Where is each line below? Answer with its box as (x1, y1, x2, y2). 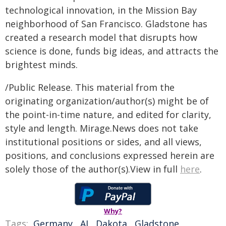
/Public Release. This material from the (5, 81, 175, 93)
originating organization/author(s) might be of (5, 95, 209, 107)
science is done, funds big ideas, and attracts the (5, 45, 218, 57)
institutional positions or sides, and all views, (5, 136, 202, 148)
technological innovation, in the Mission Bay (5, 4, 197, 16)
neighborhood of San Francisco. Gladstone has (5, 18, 207, 30)
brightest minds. (5, 59, 78, 71)
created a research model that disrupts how (5, 31, 197, 43)
